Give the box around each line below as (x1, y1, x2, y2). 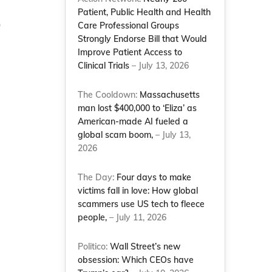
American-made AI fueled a (78, 116, 189, 127)
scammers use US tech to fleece (78, 199, 205, 209)
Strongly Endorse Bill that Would (78, 33, 208, 44)
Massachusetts (140, 89, 200, 100)
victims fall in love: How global (78, 185, 199, 196)
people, (78, 212, 107, 223)
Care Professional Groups (78, 20, 180, 31)
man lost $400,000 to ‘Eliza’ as (78, 103, 197, 114)
